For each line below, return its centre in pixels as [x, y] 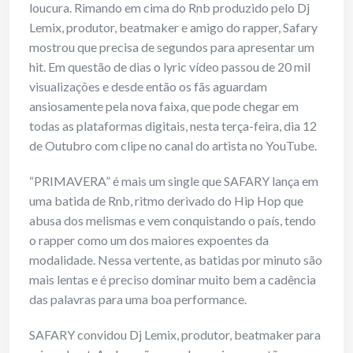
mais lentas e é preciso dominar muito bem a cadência [173, 280]
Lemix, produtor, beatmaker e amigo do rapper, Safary [173, 28]
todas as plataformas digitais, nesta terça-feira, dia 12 [173, 126]
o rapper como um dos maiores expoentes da [149, 240]
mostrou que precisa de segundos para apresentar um [172, 47]
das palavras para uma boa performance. [138, 299]
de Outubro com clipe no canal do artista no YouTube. [173, 146]
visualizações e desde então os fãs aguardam [148, 87]
